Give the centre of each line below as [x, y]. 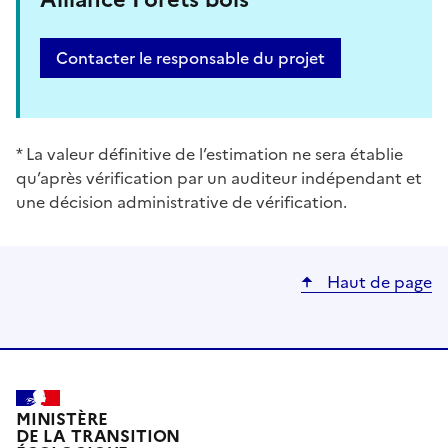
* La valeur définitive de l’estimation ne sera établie [209, 153]
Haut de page [377, 281]
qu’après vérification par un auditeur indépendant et [219, 177]
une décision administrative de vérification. [181, 201]
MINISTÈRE [62, 419]
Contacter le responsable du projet [190, 57]
